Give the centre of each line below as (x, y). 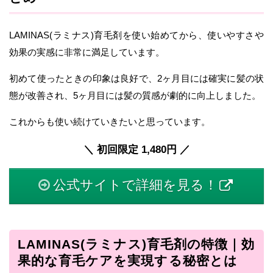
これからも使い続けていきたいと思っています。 (110, 121)
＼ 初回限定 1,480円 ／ (136, 149)
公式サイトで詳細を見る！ (135, 185)
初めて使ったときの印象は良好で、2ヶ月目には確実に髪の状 (136, 78)
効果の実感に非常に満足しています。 (87, 52)
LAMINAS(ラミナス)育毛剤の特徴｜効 (136, 244)
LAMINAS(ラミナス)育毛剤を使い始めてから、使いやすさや (136, 35)
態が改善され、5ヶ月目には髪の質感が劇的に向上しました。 (135, 95)
